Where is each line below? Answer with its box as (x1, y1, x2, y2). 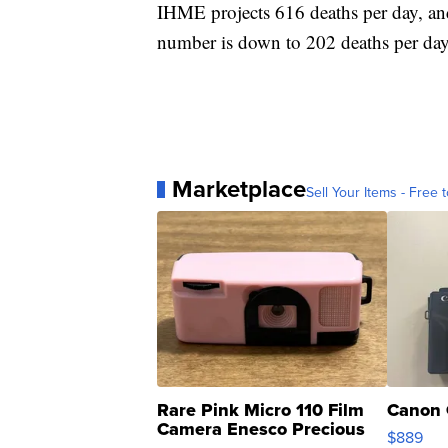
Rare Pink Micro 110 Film (157, 397, 364, 424)
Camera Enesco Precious (157, 416, 365, 443)
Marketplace (172, 171, 306, 208)
